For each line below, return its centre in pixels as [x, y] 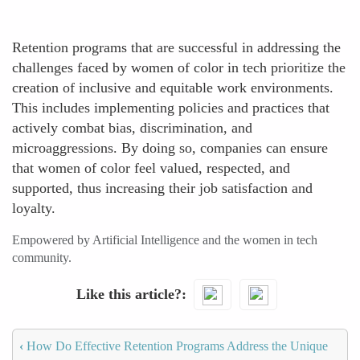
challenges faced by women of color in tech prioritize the [179, 67]
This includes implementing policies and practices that [171, 108]
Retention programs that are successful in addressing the [176, 47]
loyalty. [34, 208]
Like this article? [129, 294]
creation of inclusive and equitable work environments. [173, 88]
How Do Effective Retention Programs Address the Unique [176, 346]
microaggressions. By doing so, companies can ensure [170, 148]
